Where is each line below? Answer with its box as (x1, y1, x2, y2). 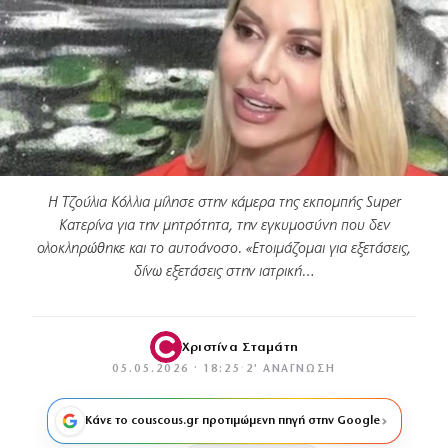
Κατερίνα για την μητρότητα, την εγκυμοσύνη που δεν (58, 218, 390, 235)
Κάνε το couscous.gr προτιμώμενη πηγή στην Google (84, 415, 380, 428)
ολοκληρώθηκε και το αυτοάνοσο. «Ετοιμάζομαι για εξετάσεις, (37, 241, 411, 258)
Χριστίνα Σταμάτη (181, 340, 299, 354)
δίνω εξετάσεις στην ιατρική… (133, 264, 315, 281)
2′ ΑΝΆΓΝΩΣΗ (245, 364, 336, 376)
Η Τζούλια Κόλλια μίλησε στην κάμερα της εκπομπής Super (47, 195, 401, 212)
